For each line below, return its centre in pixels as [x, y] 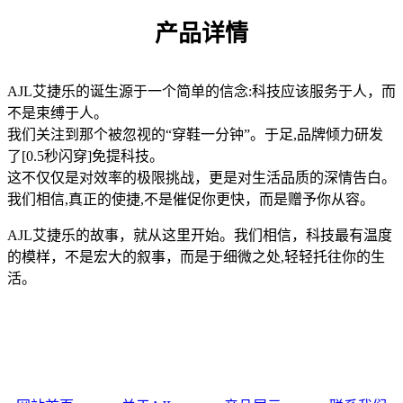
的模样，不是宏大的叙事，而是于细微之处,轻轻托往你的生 [196, 257]
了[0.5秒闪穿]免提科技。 [85, 156]
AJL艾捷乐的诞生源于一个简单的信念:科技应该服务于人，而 [201, 91]
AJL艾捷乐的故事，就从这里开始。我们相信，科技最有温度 [200, 235]
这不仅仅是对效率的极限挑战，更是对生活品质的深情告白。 [201, 178]
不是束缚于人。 [58, 113]
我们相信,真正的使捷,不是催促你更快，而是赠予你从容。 [191, 199]
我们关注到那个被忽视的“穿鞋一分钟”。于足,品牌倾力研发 [195, 134]
